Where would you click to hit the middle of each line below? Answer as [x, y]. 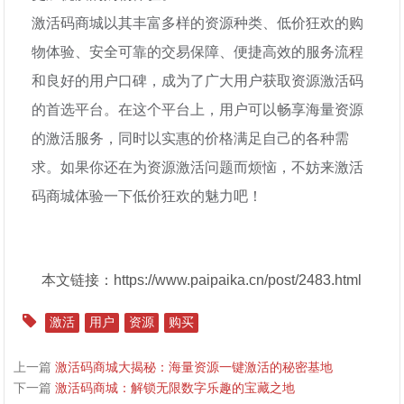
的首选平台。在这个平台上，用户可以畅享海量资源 [198, 109]
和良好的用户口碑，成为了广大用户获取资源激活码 [198, 80]
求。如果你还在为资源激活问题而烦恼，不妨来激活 [198, 166]
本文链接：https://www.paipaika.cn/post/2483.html [202, 280]
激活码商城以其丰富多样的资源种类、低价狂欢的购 [198, 22]
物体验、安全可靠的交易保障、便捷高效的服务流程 [198, 51]
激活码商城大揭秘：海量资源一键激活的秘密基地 [194, 367]
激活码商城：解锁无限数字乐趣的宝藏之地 [175, 388]
